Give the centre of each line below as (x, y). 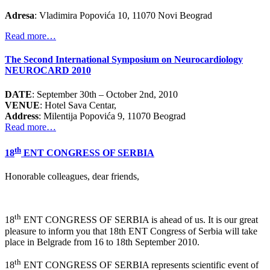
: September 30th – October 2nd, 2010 (105, 94)
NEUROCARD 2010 (48, 71)
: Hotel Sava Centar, (78, 105)
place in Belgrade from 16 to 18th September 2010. (102, 242)
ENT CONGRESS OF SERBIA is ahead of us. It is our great (140, 220)
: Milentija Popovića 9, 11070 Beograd (112, 116)
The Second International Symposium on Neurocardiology (124, 60)
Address (22, 116)
